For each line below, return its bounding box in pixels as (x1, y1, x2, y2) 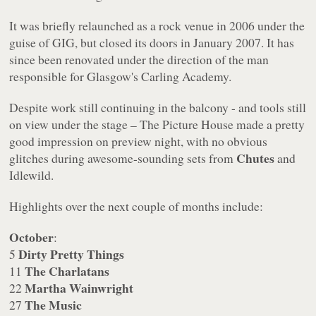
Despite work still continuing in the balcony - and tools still (9, 98, 307, 116)
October (9, 227, 54, 246)
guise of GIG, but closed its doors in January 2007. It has (9, 33, 295, 51)
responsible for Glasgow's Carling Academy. (9, 67, 232, 85)
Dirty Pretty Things (18, 244, 125, 263)
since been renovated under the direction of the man (9, 50, 269, 68)
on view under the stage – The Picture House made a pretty (9, 115, 305, 133)
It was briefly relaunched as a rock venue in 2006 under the (9, 16, 305, 34)
